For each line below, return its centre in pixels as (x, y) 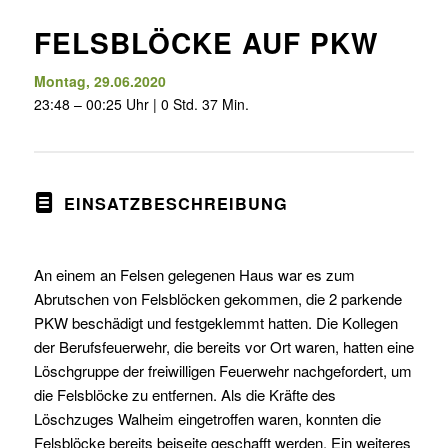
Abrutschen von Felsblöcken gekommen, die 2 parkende (217, 298)
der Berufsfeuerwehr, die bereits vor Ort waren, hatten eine (223, 346)
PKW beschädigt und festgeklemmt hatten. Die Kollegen (215, 322)
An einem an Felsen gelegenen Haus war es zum (194, 274)
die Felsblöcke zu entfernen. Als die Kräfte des (184, 394)
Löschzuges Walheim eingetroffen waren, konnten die (207, 418)
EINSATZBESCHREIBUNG (175, 203)
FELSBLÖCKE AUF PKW (205, 42)
